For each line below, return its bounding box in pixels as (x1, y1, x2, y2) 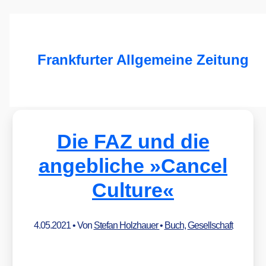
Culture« (92, 178, 174, 201)
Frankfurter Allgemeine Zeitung (37, 52, 249, 68)
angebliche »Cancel (39, 154, 227, 177)
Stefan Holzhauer (93, 220, 160, 230)
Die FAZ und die (56, 129, 210, 153)
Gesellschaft (187, 220, 233, 230)
